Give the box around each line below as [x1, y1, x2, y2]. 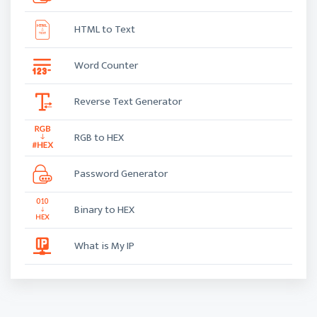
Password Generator [74, 165, 168, 183]
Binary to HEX [74, 201, 134, 219]
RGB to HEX [74, 129, 124, 146]
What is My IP [74, 237, 134, 255]
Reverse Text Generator [74, 93, 182, 110]
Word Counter [74, 57, 138, 74]
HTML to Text [74, 21, 135, 38]
